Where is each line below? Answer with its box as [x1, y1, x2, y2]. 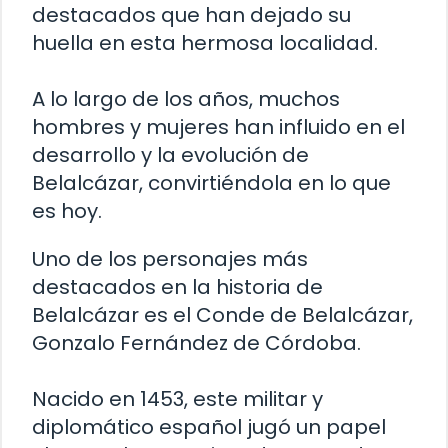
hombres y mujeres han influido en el [32, 113, 405, 142]
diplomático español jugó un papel [32, 413, 386, 442]
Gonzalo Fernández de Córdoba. [32, 329, 361, 358]
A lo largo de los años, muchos [32, 85, 340, 114]
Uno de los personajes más [32, 245, 308, 274]
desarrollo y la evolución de [32, 141, 309, 170]
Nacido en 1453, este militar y [32, 385, 323, 414]
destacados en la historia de [32, 273, 323, 302]
